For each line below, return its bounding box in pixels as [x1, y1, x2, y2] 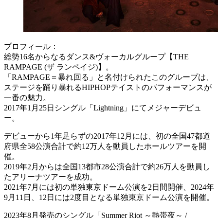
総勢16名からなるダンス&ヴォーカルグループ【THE [4, 53, 189, 61]
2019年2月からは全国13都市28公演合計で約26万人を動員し [4, 163, 210, 171]
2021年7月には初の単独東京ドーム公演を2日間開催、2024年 [4, 183, 214, 192]
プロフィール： [4, 42, 58, 51]
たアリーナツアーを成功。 [4, 173, 97, 182]
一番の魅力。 [4, 93, 51, 102]
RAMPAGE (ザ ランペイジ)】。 [4, 63, 113, 72]
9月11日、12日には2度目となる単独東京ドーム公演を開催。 [4, 193, 214, 202]
